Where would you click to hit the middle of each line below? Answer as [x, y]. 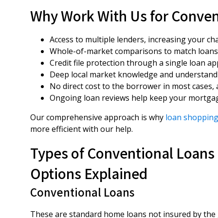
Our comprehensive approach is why [98, 117]
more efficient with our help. [82, 129]
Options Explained [89, 173]
